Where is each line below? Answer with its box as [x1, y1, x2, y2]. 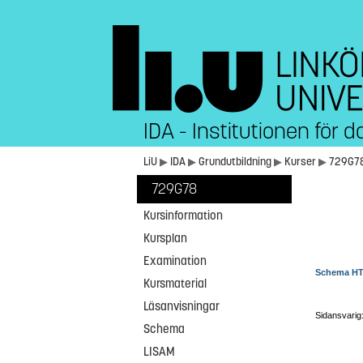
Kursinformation [143, 208, 224, 223]
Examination [143, 254, 207, 268]
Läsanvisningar [143, 299, 220, 314]
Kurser [284, 155, 316, 169]
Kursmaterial [143, 276, 207, 291]
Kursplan [143, 231, 188, 246]
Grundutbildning [199, 155, 271, 169]
